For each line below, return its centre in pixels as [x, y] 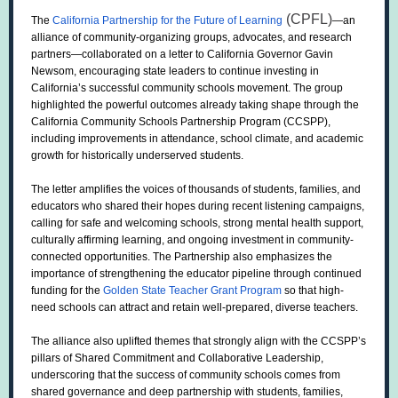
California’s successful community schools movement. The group [187, 88]
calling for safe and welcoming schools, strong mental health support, [197, 223]
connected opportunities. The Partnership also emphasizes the [182, 257]
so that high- [314, 291]
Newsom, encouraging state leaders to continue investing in [175, 71]
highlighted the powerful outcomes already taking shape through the [195, 105]
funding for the [67, 291]
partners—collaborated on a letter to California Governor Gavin [182, 54]
